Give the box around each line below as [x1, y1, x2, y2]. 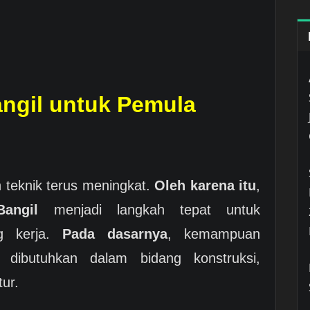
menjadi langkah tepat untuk [38, 201, 261, 217]
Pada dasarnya [62, 226, 167, 241]
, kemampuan [167, 226, 260, 241]
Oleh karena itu [154, 177, 256, 193]
